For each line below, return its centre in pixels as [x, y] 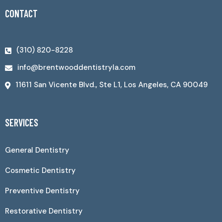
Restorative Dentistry [44, 211]
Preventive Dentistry [42, 191]
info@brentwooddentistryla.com [76, 67]
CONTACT [21, 13]
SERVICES [22, 122]
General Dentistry [37, 150]
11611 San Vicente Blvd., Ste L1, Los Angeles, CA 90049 [111, 84]
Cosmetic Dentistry [40, 170]
